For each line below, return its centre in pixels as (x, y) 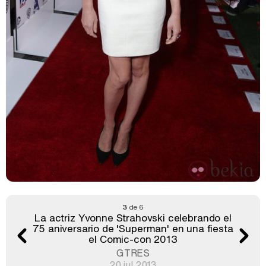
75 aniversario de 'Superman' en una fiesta (133, 228)
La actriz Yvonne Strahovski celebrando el (133, 217)
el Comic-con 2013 (133, 239)
